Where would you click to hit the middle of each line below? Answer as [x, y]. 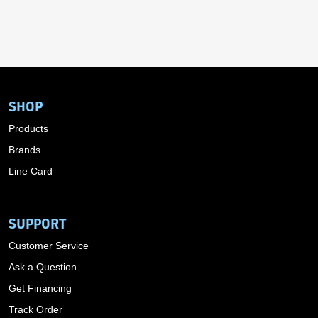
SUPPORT [38, 224]
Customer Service [49, 246]
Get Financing [40, 289]
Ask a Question [43, 267]
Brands [24, 150]
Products [28, 129]
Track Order [35, 310]
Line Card [31, 171]
